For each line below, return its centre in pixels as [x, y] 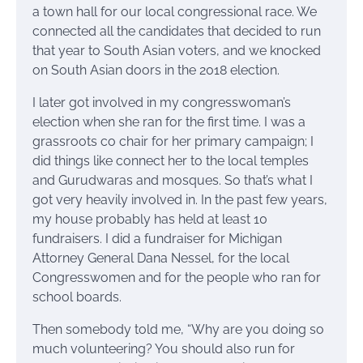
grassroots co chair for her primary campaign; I [173, 142]
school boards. [77, 297]
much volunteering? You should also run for [164, 349]
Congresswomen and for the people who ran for [177, 278]
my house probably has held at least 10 [150, 220]
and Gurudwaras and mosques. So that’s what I [173, 181]
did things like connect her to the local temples [171, 161]
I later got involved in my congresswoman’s [162, 103]
